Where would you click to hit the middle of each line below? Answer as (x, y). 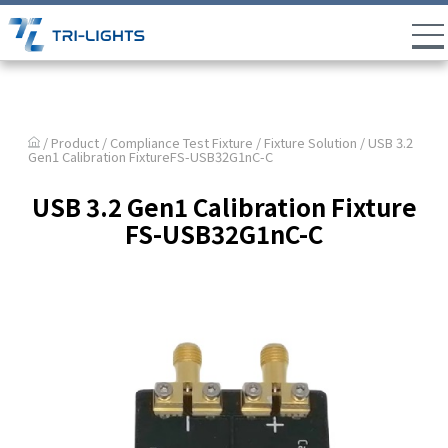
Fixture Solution (311, 142)
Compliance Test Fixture (182, 142)
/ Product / (75, 142)
